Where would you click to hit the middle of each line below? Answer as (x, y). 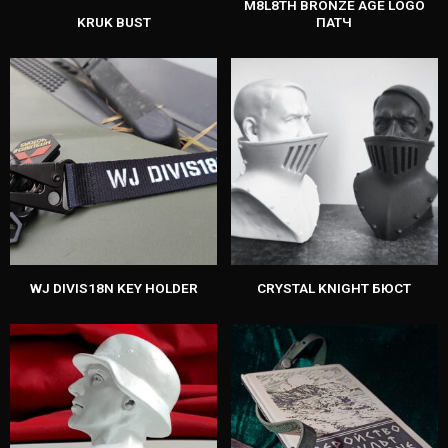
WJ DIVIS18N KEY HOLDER (113, 287)
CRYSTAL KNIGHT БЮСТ (334, 287)
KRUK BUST (113, 21)
